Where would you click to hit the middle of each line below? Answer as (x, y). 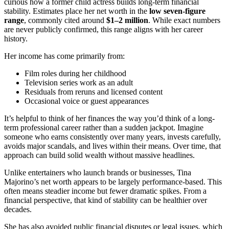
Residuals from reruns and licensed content (94, 92)
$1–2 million (127, 20)
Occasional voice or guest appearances (87, 101)
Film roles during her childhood (75, 74)
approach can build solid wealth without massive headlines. (99, 155)
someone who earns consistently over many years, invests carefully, (112, 137)
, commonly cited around (65, 20)
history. (16, 39)
